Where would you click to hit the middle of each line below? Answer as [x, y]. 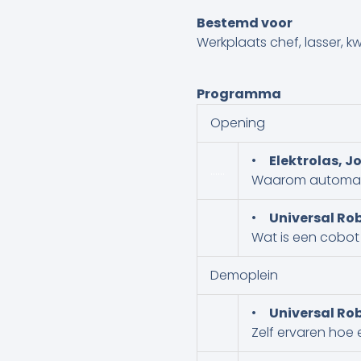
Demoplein [244, 276]
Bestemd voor [245, 23]
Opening [238, 123]
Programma [239, 94]
